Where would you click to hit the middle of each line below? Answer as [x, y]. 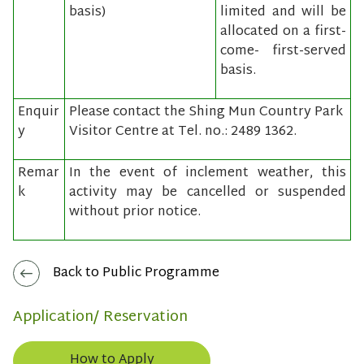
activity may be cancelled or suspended [208, 193]
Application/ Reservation [100, 318]
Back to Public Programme [136, 273]
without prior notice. [135, 213]
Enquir [39, 113]
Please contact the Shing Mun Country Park [206, 113]
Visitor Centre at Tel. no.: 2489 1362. [183, 132]
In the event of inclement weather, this [208, 174]
